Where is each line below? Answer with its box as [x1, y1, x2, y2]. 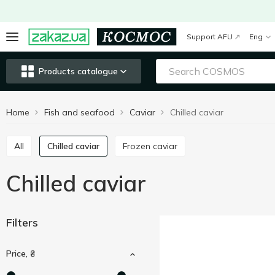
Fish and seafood [44, 107, 115, 118]
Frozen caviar [127, 141, 177, 152]
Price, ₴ [6, 248, 35, 259]
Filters [6, 215, 38, 230]
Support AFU [187, 32, 233, 41]
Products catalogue [38, 66, 118, 77]
